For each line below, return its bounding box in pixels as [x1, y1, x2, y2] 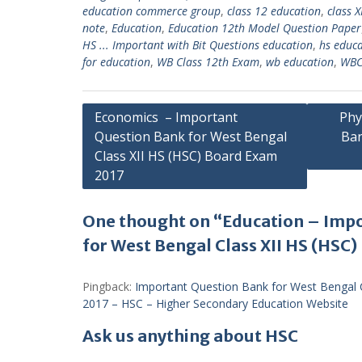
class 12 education [227, 2, 321, 19]
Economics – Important [95, 107, 238, 126]
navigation [82, 128, 166, 149]
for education [82, 53, 150, 69]
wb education [266, 53, 334, 69]
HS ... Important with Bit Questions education [82, 36, 313, 53]
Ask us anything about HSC [82, 325, 298, 346]
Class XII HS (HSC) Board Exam [95, 146, 277, 165]
